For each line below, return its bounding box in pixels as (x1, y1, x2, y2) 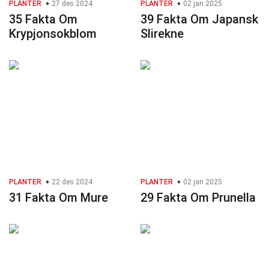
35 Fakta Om (9, 12, 77, 27)
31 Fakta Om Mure (9, 190, 108, 205)
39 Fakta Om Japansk (141, 12, 258, 27)
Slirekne (141, 26, 184, 41)
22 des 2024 (50, 178, 92, 187)
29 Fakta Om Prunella (141, 190, 256, 205)
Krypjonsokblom (9, 26, 97, 41)
